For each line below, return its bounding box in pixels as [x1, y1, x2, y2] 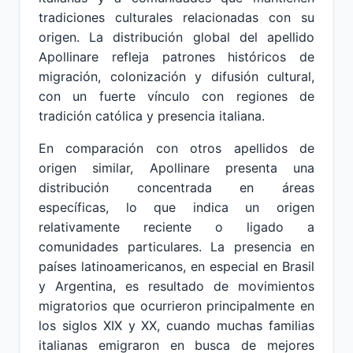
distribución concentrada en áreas [39, 180, 314, 195]
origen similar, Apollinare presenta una [39, 160, 314, 176]
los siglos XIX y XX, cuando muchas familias [39, 318, 314, 333]
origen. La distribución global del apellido [39, 29, 314, 45]
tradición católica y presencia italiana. [39, 108, 265, 124]
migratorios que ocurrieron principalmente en [39, 298, 314, 314]
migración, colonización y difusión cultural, [39, 69, 314, 84]
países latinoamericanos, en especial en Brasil [39, 258, 314, 274]
